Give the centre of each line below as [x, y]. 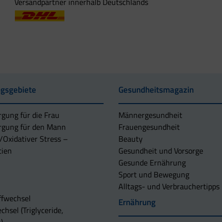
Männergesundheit [150, 115]
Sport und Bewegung [154, 175]
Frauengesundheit [149, 127]
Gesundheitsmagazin [156, 90]
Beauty [131, 139]
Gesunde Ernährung [152, 163]
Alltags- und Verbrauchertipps [169, 187]
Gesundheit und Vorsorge [161, 151]
